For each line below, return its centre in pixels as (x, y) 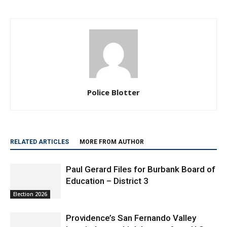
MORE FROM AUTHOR (112, 133)
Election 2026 (30, 185)
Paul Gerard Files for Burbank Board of (141, 160)
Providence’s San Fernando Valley (131, 209)
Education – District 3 (108, 172)
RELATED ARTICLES (40, 133)
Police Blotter (113, 83)
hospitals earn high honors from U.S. (136, 220)
